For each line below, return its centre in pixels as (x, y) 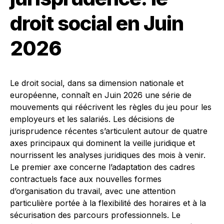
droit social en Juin (97, 23)
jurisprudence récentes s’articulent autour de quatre (109, 131)
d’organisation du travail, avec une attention (93, 191)
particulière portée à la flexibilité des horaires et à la (108, 203)
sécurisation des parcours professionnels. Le (95, 215)
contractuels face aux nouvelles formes (86, 179)
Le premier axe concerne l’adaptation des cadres (102, 167)
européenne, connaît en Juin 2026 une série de (101, 95)
